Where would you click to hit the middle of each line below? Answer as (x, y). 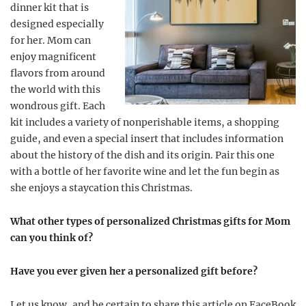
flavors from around (58, 73)
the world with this (55, 89)
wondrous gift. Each (58, 106)
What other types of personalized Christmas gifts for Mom (150, 221)
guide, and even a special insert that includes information (147, 139)
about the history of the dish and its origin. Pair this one (142, 155)
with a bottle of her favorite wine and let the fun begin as (145, 171)
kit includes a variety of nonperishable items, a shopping (145, 122)
